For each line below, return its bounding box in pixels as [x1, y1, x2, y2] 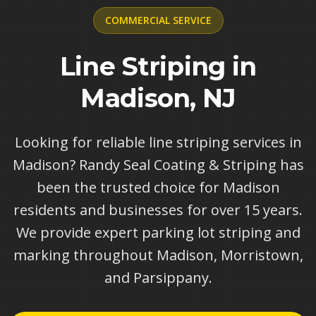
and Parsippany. [104, 268, 212, 287]
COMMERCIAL [104, 13, 170, 27]
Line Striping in [59, 51, 257, 82]
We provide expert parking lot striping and [16, 223, 300, 242]
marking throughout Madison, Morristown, [13, 245, 303, 265]
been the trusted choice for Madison [36, 178, 280, 197]
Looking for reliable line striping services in [14, 133, 302, 152]
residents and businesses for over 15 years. [13, 200, 303, 219]
